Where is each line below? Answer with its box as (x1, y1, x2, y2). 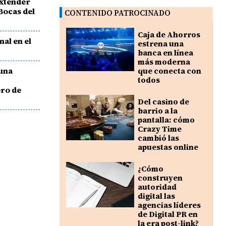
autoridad (137, 182, 177, 193)
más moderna (137, 56, 190, 68)
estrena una (137, 38, 184, 49)
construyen (137, 173, 183, 184)
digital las (137, 191, 175, 202)
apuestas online (137, 142, 198, 153)
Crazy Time (137, 124, 182, 135)
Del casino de (137, 96, 189, 107)
